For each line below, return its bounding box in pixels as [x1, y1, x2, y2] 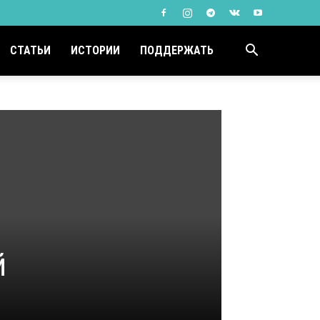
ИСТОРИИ [71, 44, 120, 57]
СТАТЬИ [10, 44, 51, 57]
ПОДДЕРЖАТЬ [140, 44, 214, 57]
